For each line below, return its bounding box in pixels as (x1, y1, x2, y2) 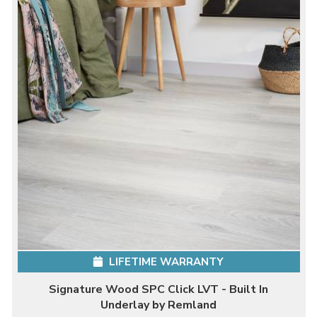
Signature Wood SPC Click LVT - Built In (49, 281, 268, 297)
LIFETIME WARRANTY (106, 254, 224, 269)
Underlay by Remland (100, 296, 217, 313)
